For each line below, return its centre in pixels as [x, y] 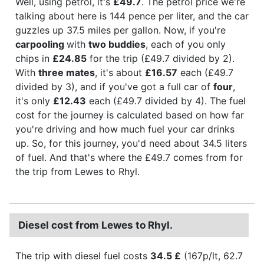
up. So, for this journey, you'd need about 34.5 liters [131, 143]
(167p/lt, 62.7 [212, 255]
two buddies [117, 44]
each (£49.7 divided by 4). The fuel [166, 100]
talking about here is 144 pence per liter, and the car [132, 16]
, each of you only [186, 44]
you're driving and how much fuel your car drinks [125, 129]
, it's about [120, 72]
